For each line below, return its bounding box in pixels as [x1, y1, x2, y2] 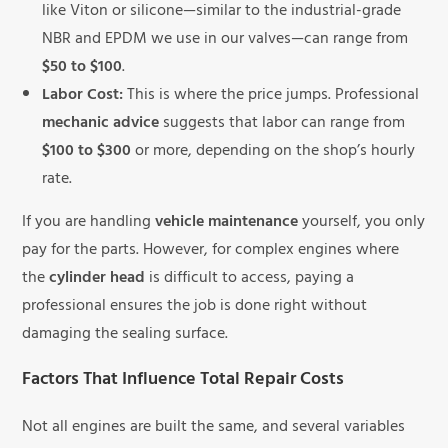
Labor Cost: [42, 81, 124, 112]
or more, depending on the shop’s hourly [131, 137, 416, 168]
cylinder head [49, 264, 146, 295]
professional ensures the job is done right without [22, 292, 368, 323]
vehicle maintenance [155, 208, 299, 239]
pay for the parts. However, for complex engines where [22, 236, 400, 267]
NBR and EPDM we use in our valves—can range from [42, 25, 409, 56]
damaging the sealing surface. [22, 320, 229, 351]
